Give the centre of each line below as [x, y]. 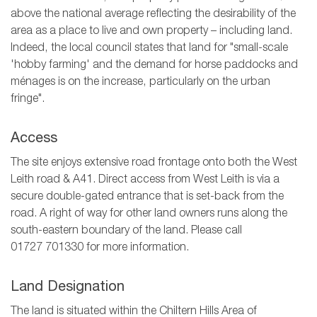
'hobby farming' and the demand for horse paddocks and [154, 65]
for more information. [136, 248]
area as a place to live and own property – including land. [151, 31]
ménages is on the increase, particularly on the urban [140, 82]
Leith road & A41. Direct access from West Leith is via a [145, 180]
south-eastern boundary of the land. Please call [126, 231]
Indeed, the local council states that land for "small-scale [149, 48]
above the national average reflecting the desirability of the [153, 15]
